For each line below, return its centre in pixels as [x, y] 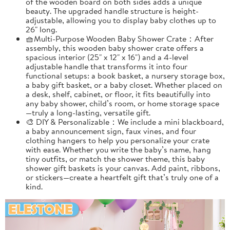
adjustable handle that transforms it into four [107, 66]
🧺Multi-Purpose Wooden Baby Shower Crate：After [120, 38]
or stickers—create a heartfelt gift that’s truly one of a [122, 177]
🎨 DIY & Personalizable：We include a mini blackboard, [125, 121]
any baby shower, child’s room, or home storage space [122, 103]
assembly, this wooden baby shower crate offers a [115, 47]
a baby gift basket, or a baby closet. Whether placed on [124, 84]
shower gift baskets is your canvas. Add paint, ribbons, [123, 168]
